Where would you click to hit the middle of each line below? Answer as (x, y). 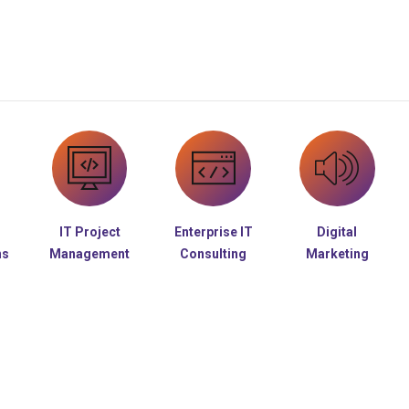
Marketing (337, 253)
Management (90, 253)
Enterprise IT (213, 231)
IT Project (89, 231)
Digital (337, 231)
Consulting (214, 253)
